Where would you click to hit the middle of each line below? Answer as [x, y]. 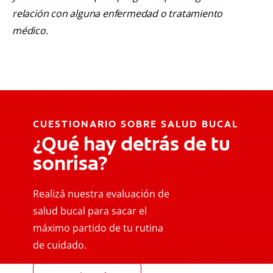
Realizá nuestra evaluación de [101, 194]
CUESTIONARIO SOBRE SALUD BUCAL [136, 124]
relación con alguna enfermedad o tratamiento [118, 14]
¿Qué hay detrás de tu [132, 144]
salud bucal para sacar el [90, 211]
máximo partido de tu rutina [98, 228]
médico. [30, 31]
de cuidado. [60, 245]
